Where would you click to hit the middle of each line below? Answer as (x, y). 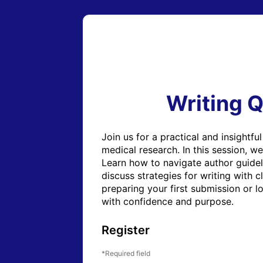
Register (126, 230)
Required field (128, 253)
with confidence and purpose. (169, 201)
